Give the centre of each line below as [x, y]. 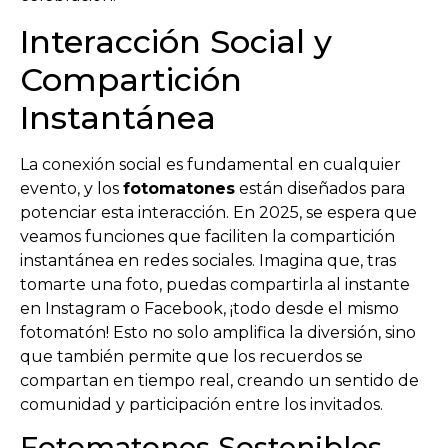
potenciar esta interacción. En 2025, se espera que [218, 212]
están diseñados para [320, 188]
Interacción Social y [176, 41]
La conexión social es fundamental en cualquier [210, 164]
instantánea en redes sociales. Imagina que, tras [208, 260]
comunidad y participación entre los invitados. [201, 404]
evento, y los [71, 188]
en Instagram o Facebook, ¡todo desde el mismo [209, 308]
